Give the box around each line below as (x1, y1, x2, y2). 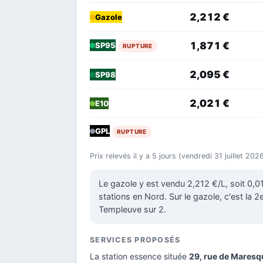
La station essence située (90, 251, 189, 261)
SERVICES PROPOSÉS (90, 235, 181, 244)
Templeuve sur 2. (99, 204, 166, 215)
